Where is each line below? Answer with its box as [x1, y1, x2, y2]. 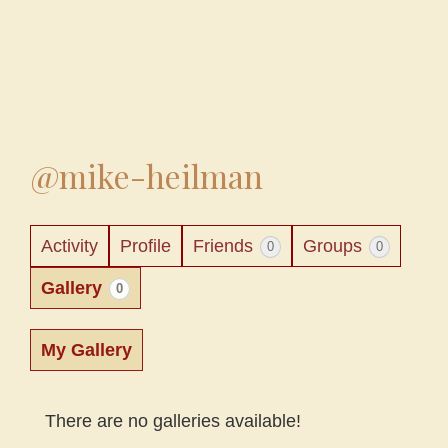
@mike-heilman [30, 154, 263, 197]
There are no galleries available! [45, 411, 301, 431]
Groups [303, 236, 367, 256]
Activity [41, 236, 98, 256]
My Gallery [41, 340, 132, 360]
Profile [120, 236, 171, 256]
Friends [193, 236, 258, 256]
